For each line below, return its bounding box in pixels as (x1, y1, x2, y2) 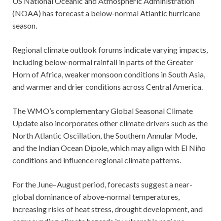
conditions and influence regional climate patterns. (12, 155, 181, 165)
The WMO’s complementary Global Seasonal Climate (12, 106, 193, 115)
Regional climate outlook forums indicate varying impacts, (12, 44, 208, 54)
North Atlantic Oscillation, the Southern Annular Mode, (12, 130, 197, 140)
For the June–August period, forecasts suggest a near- (12, 179, 192, 189)
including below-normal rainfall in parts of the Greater (12, 57, 193, 67)
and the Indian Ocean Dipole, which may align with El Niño (12, 143, 206, 152)
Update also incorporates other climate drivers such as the (12, 118, 208, 128)
